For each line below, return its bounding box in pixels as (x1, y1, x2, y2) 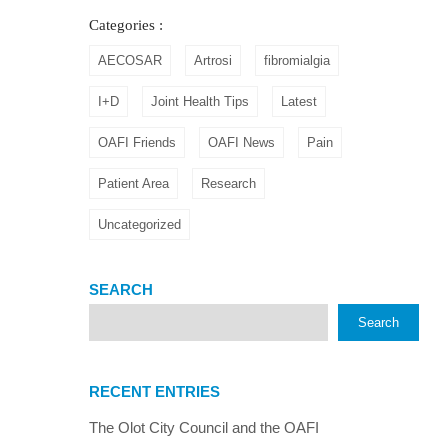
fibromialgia (264, 52, 330, 68)
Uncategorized (98, 216, 181, 232)
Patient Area (98, 175, 169, 191)
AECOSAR (98, 52, 162, 68)
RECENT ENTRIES (89, 382, 220, 400)
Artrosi (194, 52, 232, 68)
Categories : (89, 16, 163, 33)
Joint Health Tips (151, 93, 249, 109)
